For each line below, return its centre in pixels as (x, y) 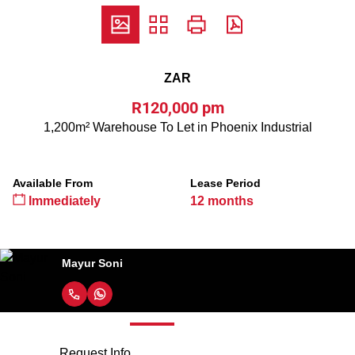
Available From (53, 183)
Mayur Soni (92, 263)
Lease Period (225, 183)
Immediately (63, 201)
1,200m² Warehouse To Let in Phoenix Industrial (177, 127)
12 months (222, 201)
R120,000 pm (177, 108)
